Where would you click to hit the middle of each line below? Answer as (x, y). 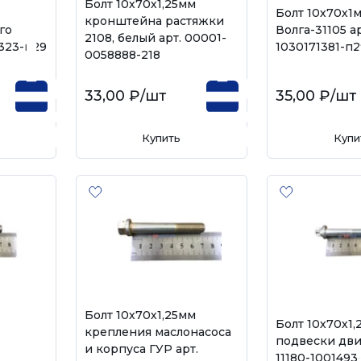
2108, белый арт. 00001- (155, 38)
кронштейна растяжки (154, 21)
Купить (162, 138)
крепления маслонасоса (158, 332)
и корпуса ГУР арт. (141, 349)
